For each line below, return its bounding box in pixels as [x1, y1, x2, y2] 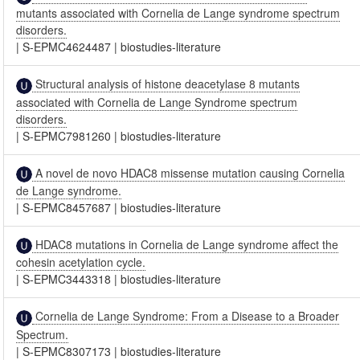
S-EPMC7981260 [22, 127, 112, 144]
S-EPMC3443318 [22, 271, 112, 288]
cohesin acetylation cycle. [16, 254, 146, 271]
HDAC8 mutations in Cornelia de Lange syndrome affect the [32, 235, 339, 252]
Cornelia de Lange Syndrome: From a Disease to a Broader [32, 308, 340, 325]
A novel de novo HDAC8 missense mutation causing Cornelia [32, 164, 346, 181]
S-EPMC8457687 [22, 198, 112, 215]
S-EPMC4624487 [22, 39, 112, 55]
